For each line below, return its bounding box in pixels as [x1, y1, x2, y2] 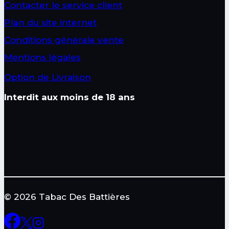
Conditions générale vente [4, 34, 124, 45]
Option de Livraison [4, 72, 91, 82]
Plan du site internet [4, 17, 97, 28]
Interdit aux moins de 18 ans [4, 91, 135, 102]
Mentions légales [4, 52, 81, 62]
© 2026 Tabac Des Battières [4, 191, 130, 202]
